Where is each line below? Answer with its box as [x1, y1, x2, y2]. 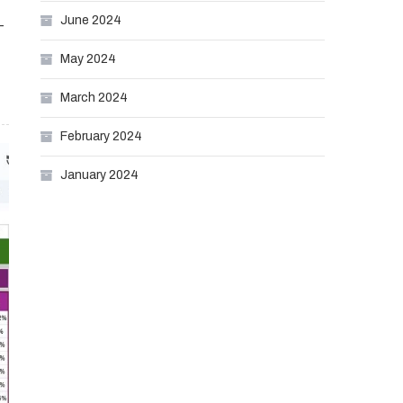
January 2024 [60, 168, 139, 182]
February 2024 [60, 130, 143, 143]
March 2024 [60, 91, 129, 104]
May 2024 [60, 52, 117, 66]
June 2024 [60, 13, 122, 27]
